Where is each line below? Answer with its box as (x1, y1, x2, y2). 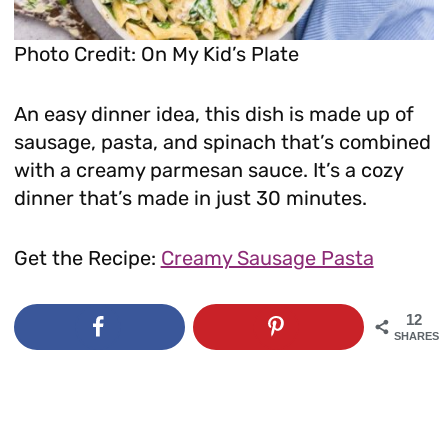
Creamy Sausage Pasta (160, 245, 374, 270)
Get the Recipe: (13, 245, 161, 270)
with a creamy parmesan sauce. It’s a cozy (13, 157, 403, 182)
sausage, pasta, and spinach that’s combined (13, 129, 431, 154)
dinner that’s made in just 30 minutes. (13, 185, 367, 210)
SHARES (394, 329, 440, 342)
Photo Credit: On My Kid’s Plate (13, 41, 299, 66)
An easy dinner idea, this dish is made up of (13, 101, 414, 126)
